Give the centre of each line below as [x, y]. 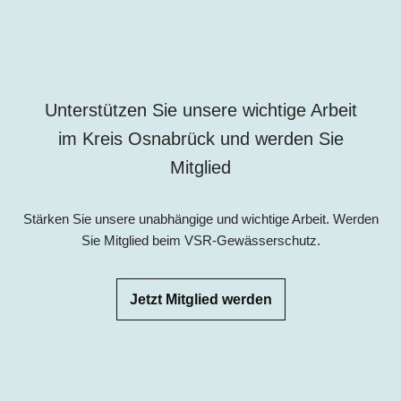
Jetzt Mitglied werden [200, 300]
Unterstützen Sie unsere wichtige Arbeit [200, 111]
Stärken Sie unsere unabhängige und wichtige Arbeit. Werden [200, 219]
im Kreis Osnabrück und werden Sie [200, 139]
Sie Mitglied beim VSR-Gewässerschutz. [200, 241]
